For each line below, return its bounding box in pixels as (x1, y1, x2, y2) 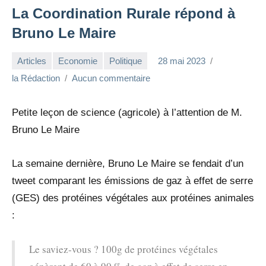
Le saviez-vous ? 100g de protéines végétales (29, 242, 218, 256)
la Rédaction (12, 73, 60, 84)
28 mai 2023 (158, 55, 205, 66)
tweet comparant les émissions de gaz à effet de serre (12, 175, 253, 187)
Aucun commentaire (72, 73, 150, 84)
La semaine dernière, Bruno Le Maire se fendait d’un (12, 158, 243, 170)
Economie (58, 55, 97, 66)
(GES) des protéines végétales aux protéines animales (12, 192, 254, 204)
